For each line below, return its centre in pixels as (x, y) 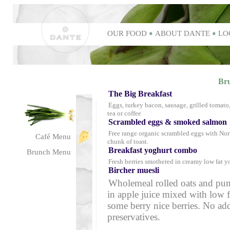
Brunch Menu (49, 152)
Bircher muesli (135, 170)
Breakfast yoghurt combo (155, 150)
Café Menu (53, 137)
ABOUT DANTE (183, 33)
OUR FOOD (127, 33)
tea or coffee (124, 113)
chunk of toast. (128, 141)
